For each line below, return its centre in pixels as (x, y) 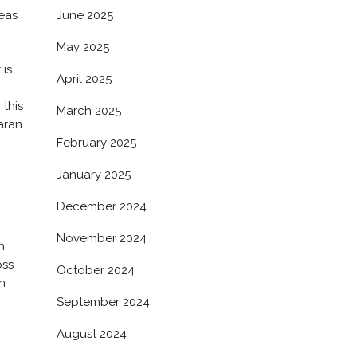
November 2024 (102, 238)
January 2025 (94, 175)
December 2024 (102, 206)
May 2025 (83, 47)
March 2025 (89, 111)
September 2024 (103, 302)
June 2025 (85, 15)
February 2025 (96, 143)
